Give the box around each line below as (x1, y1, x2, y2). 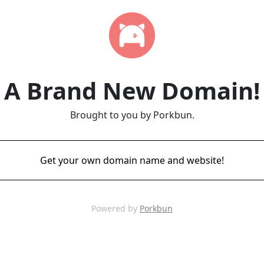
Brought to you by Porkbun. (70, 108, 194, 121)
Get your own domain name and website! (40, 154, 224, 167)
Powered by (91, 203, 140, 214)
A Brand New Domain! (4, 74, 260, 107)
